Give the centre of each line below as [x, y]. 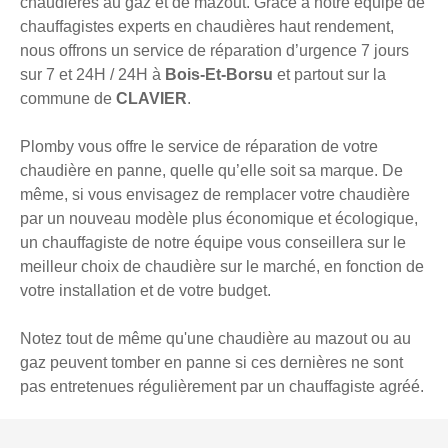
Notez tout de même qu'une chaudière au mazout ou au [215, 339]
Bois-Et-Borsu [221, 75]
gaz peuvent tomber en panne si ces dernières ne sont [211, 363]
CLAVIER [151, 99]
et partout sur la [331, 75]
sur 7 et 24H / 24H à [92, 75]
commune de [68, 99]
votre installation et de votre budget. [145, 291]
